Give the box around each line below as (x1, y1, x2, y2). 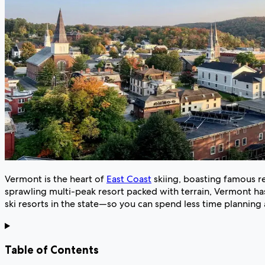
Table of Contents (5, 243, 99, 257)
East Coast (106, 173, 151, 186)
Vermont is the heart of (5, 173, 106, 186)
